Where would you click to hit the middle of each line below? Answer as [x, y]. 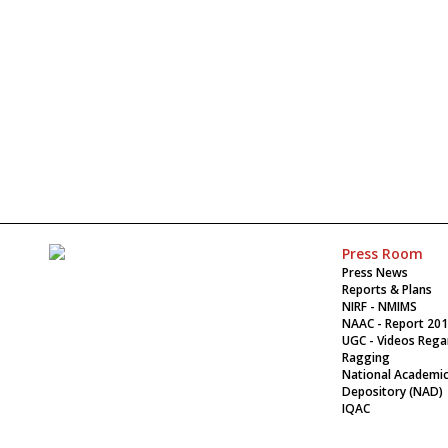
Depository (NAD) [392, 391]
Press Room [382, 253]
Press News [374, 272]
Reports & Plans [386, 289]
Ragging [365, 357]
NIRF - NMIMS [379, 306]
